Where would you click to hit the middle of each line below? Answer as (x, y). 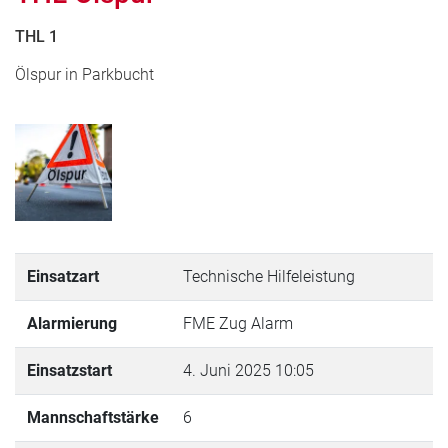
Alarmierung (72, 323)
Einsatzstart (69, 370)
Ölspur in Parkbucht (84, 74)
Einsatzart (63, 276)
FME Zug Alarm (238, 323)
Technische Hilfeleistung (269, 276)
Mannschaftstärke (93, 417)
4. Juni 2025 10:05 (248, 370)
